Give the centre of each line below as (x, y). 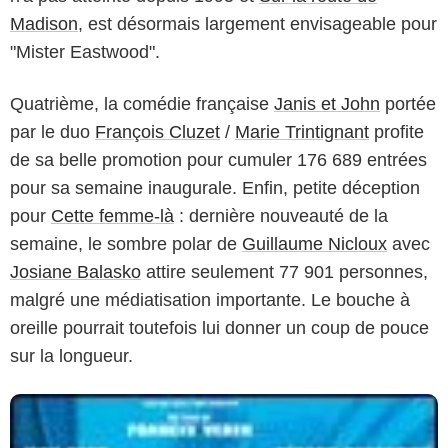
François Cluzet (157, 132)
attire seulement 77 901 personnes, (284, 272)
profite (396, 132)
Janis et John (327, 104)
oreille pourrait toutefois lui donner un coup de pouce (219, 328)
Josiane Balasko (75, 272)
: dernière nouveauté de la (281, 216)
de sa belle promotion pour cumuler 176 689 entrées (218, 160)
